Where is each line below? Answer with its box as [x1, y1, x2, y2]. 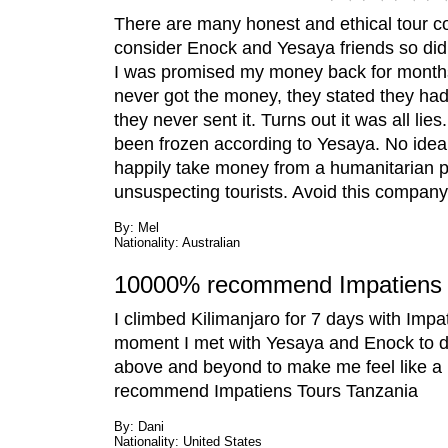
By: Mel [114, 220, 159, 235]
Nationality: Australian [114, 235, 240, 250]
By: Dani [114, 419, 164, 434]
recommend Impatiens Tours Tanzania [114, 381, 418, 401]
